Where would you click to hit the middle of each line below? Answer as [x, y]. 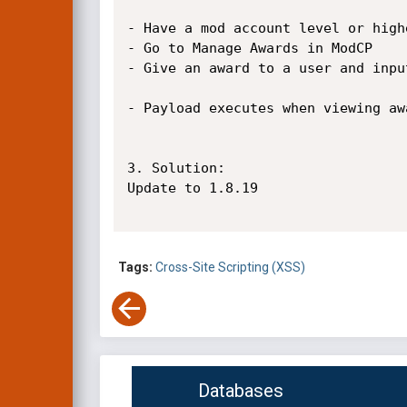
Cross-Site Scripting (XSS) [230, 268]
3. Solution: [176, 168]
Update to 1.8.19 [192, 188]
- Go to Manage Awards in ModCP [249, 48]
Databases [241, 391]
